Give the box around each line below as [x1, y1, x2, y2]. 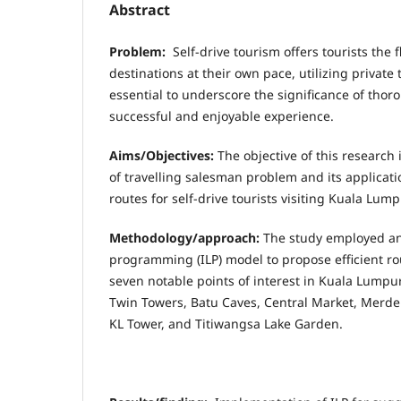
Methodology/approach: [109, 229, 263, 247]
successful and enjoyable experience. [109, 107, 334, 125]
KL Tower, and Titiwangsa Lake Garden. [109, 315, 343, 333]
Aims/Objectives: [109, 147, 218, 165]
